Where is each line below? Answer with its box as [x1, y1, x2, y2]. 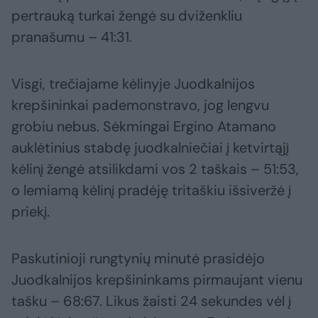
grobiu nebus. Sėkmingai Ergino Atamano [11, 117, 276, 136]
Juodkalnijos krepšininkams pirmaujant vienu [11, 270, 302, 290]
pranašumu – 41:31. [11, 28, 132, 47]
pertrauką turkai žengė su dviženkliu [11, 6, 242, 26]
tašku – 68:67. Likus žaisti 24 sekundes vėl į [11, 292, 291, 311]
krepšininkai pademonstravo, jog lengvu [11, 96, 269, 115]
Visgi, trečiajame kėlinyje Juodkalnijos [11, 75, 255, 94]
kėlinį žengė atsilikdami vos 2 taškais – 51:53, [11, 160, 299, 179]
